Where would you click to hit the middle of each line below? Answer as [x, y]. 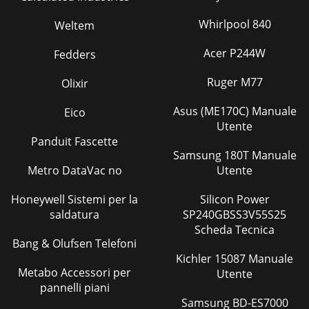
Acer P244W [235, 53]
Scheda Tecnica [235, 229]
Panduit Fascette [74, 141]
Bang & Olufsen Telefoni [74, 243]
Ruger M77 [235, 82]
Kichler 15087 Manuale [195, 258]
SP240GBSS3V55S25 [235, 214]
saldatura [74, 214]
